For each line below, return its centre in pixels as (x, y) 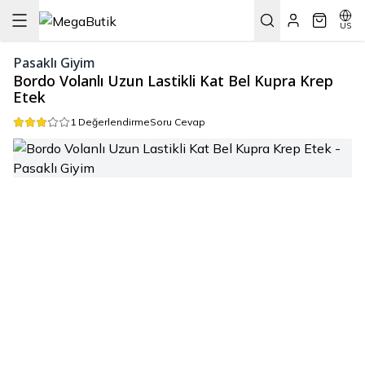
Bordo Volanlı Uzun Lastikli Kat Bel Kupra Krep (173, 81)
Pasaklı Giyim (54, 64)
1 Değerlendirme (110, 122)
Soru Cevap (178, 122)
